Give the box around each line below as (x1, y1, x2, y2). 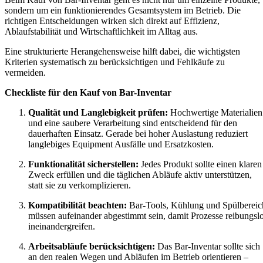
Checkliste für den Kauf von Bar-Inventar (5, 87, 171, 97)
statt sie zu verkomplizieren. (28, 180, 131, 190)
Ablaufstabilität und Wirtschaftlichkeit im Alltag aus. (5, 26, 198, 36)
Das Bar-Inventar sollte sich (155, 241, 260, 251)
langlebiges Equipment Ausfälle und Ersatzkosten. (28, 139, 214, 149)
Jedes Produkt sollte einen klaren (139, 159, 262, 169)
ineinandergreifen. (28, 221, 95, 231)
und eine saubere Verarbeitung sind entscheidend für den (28, 117, 237, 128)
